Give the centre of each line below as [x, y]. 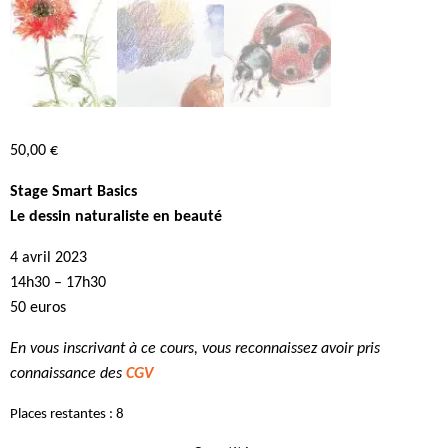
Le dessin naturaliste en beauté [116, 217]
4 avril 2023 [48, 258]
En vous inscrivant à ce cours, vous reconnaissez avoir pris [195, 349]
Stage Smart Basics [73, 192]
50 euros [38, 308]
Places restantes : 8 [67, 415]
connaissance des [68, 374]
